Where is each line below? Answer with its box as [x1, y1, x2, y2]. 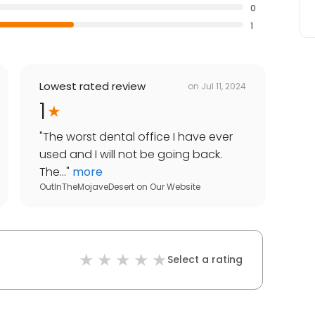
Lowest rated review [39, 79, 146, 94]
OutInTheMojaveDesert [39, 181, 134, 193]
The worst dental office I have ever [43, 129, 233, 146]
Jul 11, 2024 [201, 79, 246, 92]
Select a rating [167, 252, 243, 267]
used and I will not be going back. [39, 146, 222, 163]
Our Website [150, 181, 200, 193]
